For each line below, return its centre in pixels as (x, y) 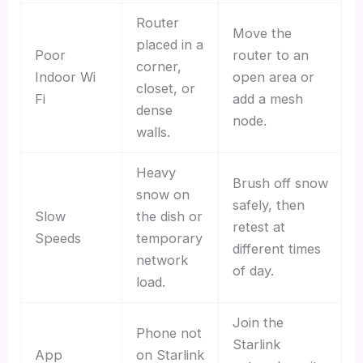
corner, (158, 66)
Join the (258, 322)
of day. (253, 270)
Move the (262, 33)
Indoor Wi (65, 77)
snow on (162, 194)
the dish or (169, 216)
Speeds (58, 238)
